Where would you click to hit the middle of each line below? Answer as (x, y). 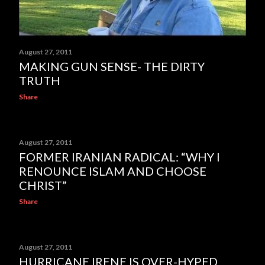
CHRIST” (43, 185)
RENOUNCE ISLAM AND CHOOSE (113, 171)
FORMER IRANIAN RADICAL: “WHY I (119, 157)
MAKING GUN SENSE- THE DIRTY (112, 66)
